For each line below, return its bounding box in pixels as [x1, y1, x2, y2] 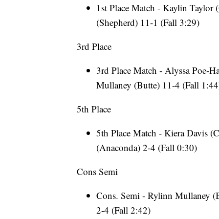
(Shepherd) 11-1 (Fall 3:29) [96, 16, 199, 29]
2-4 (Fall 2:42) [96, 204, 151, 217]
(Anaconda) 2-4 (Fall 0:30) [96, 141, 197, 154]
